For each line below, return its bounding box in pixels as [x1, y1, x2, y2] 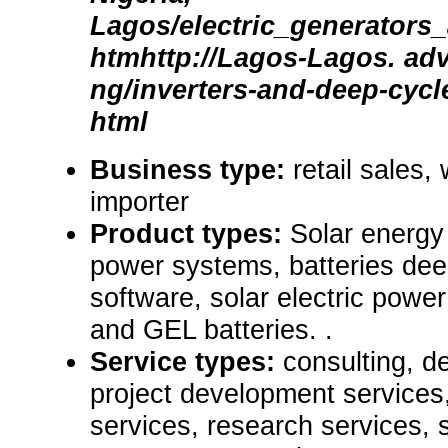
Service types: [90, 346, 283, 378]
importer [90, 186, 189, 218]
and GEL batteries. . [90, 314, 333, 346]
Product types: [90, 218, 290, 250]
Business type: [90, 154, 293, 186]
